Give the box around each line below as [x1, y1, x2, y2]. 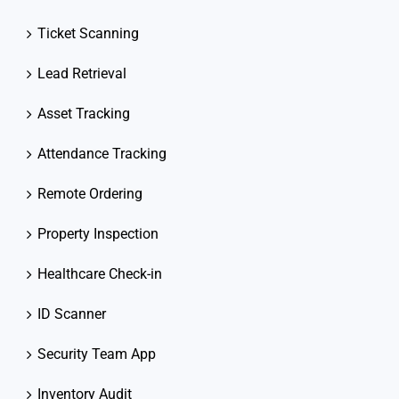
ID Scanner [37, 305, 106, 323]
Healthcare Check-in [37, 265, 162, 283]
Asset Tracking [37, 105, 130, 123]
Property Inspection [37, 225, 159, 243]
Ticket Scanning [37, 25, 139, 43]
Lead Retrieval [37, 65, 126, 83]
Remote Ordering [37, 185, 142, 203]
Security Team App [37, 346, 156, 363]
